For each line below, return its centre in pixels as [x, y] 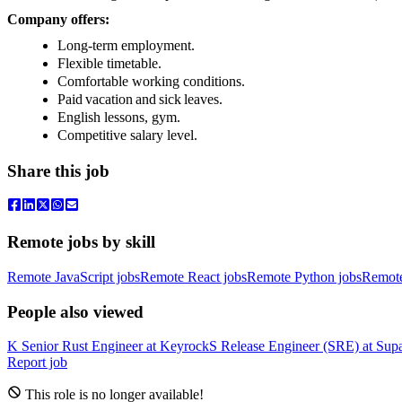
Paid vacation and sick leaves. [142, 99]
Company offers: [60, 19]
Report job [37, 363]
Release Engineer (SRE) [290, 346]
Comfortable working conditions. [153, 81]
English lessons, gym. [121, 117]
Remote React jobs [193, 276]
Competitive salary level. [129, 135]
